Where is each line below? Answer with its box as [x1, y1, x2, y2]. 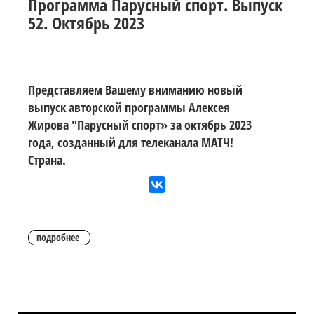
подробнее [36, 230, 79, 244]
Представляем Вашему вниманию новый [28, 81, 243, 98]
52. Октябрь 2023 [28, 11, 144, 34]
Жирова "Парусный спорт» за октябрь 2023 [28, 116, 252, 133]
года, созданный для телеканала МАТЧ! [28, 133, 233, 151]
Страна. [28, 151, 66, 168]
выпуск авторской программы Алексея [28, 98, 230, 116]
